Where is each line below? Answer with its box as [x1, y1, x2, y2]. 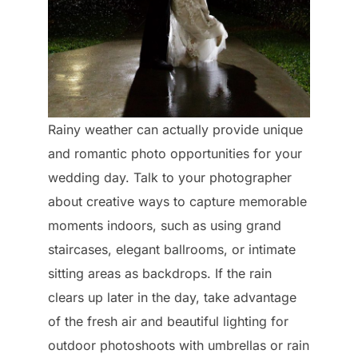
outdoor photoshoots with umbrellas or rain [48, 336, 309, 353]
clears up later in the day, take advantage [48, 288, 296, 305]
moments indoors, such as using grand [48, 217, 281, 233]
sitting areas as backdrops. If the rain [48, 265, 272, 281]
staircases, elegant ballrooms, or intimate [48, 241, 296, 257]
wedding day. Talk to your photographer [48, 169, 292, 185]
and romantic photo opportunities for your [48, 145, 302, 161]
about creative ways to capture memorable [48, 193, 307, 209]
